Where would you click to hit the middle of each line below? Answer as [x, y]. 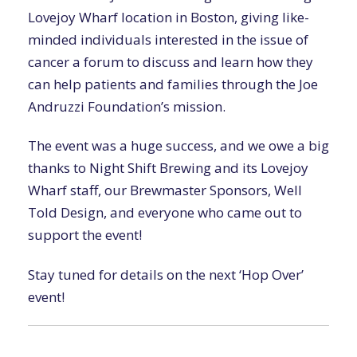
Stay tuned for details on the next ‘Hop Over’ [166, 274]
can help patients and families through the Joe [173, 84]
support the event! [85, 235]
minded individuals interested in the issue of [168, 39]
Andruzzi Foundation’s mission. [127, 106]
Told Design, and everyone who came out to [165, 213]
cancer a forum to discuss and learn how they [171, 62]
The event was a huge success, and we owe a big [178, 146]
